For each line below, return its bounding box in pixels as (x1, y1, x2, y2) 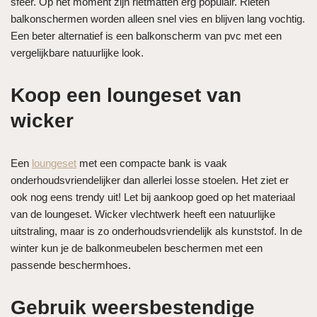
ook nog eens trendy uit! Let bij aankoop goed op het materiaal (11, 190, 295, 203)
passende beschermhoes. (11, 258, 131, 271)
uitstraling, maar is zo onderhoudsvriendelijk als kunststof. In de (11, 224, 302, 237)
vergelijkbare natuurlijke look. (11, 46, 146, 59)
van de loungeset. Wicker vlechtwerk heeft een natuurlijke (11, 207, 275, 220)
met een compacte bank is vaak (76, 156, 227, 169)
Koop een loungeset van (11, 83, 241, 106)
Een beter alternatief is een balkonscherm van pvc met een (11, 29, 282, 42)
